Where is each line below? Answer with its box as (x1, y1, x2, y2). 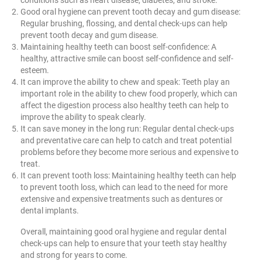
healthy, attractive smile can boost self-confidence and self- (20, 53, 233, 63)
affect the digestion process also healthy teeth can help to (20, 100, 229, 110)
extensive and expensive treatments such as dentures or (20, 194, 223, 204)
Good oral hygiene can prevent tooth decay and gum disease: (20, 6, 240, 16)
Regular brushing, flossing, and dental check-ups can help (20, 18, 227, 28)
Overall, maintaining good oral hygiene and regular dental (20, 226, 226, 236)
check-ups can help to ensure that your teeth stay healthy (20, 238, 227, 248)
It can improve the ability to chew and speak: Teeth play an (20, 77, 230, 87)
